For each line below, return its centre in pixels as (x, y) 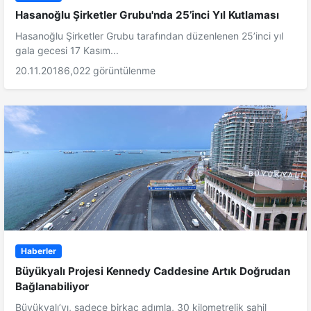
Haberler (38, 251)
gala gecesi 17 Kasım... (67, 50)
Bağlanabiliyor (52, 287)
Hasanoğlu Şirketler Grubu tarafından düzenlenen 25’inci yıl (149, 35)
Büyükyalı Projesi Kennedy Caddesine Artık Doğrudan (153, 271)
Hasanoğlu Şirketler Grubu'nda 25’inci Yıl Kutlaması (147, 15)
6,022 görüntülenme (110, 70)
